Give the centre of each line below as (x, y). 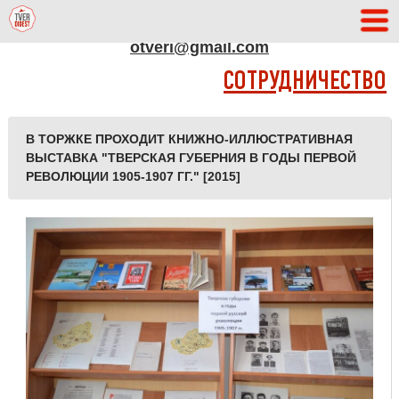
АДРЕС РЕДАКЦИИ (199, 21)
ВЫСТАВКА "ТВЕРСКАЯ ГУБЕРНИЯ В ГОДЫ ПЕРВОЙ (191, 158)
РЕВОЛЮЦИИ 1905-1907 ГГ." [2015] (133, 176)
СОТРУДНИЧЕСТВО (305, 82)
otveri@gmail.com (199, 47)
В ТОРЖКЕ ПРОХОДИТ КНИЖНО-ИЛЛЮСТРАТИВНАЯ (189, 139)
